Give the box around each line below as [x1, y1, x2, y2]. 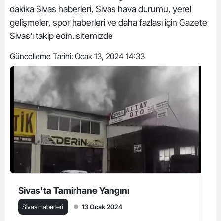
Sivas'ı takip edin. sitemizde [10, 31, 113, 41]
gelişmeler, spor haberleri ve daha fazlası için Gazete [10, 17, 207, 28]
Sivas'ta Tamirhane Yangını [18, 185, 129, 196]
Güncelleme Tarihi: [10, 51, 75, 61]
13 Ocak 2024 [82, 203, 122, 211]
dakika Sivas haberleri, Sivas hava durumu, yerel [10, 4, 191, 14]
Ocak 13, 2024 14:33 [75, 51, 145, 61]
